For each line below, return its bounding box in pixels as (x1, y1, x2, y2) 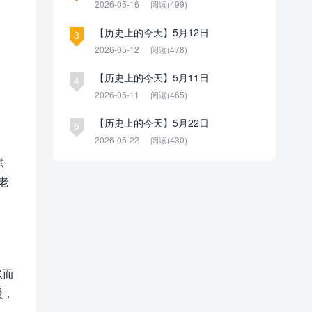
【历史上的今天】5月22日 (95, 116, 209, 130)
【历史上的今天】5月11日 (95, 70, 209, 84)
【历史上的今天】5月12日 (95, 25, 209, 39)
